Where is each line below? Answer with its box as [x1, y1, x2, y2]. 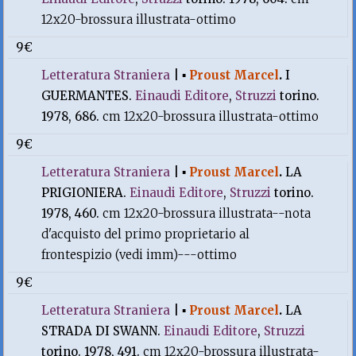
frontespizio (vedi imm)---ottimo [41, 247, 238, 262]
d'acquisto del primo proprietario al [41, 226, 250, 242]
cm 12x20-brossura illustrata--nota [103, 206, 311, 221]
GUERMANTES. [41, 88, 136, 103]
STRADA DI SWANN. [41, 323, 164, 339]
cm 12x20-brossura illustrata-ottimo [103, 109, 319, 124]
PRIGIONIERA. [41, 185, 130, 200]
